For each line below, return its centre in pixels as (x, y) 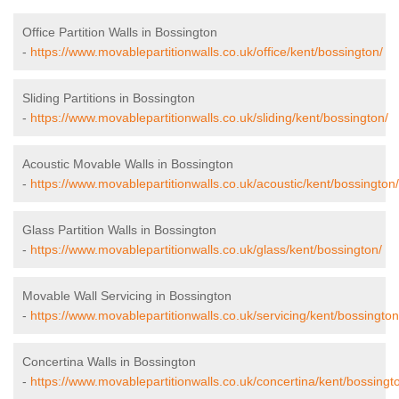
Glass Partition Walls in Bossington (119, 230)
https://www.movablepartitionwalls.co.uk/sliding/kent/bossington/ (209, 118)
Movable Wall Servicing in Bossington (127, 296)
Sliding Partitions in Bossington (109, 98)
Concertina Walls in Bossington (109, 362)
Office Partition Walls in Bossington (120, 33)
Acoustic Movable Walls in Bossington (128, 164)
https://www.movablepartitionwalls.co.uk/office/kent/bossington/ (207, 52)
